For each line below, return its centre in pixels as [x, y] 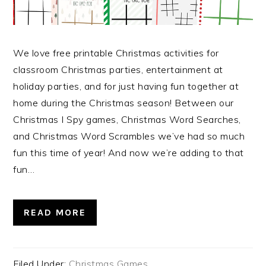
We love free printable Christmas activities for [116, 53]
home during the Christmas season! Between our [123, 102]
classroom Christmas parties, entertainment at [118, 69]
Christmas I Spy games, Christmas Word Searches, [127, 119]
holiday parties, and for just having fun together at [126, 86]
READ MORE [55, 212]
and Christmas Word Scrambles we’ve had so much [129, 136]
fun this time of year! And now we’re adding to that [129, 152]
